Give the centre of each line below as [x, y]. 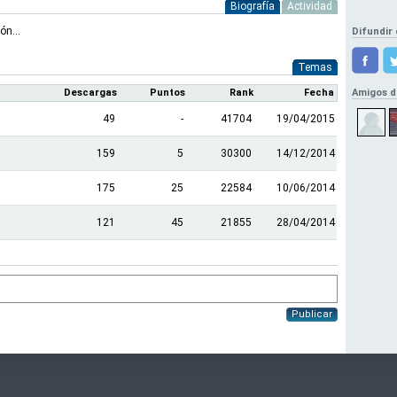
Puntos [167, 93]
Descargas [90, 93]
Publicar [312, 314]
